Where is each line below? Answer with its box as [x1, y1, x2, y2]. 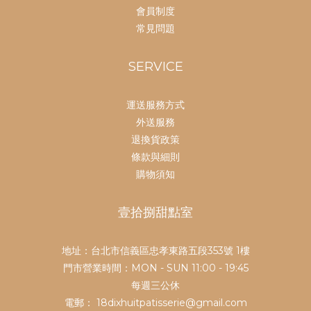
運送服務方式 [126, 99, 185, 112]
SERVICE [128, 59, 183, 75]
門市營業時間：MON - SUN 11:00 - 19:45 [62, 262, 249, 275]
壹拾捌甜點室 [118, 205, 193, 221]
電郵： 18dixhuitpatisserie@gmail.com [64, 296, 247, 310]
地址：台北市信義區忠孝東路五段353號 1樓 [61, 244, 250, 258]
